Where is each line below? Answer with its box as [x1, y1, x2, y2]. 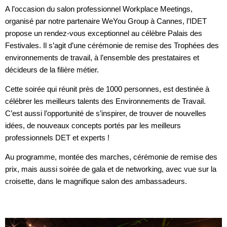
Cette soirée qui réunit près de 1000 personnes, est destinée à [5, 84, 209, 93]
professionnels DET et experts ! [5, 133, 109, 142]
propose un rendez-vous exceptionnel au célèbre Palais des [5, 28, 202, 37]
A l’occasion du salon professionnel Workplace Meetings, [5, 4, 193, 13]
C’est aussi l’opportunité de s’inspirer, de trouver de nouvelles [5, 108, 206, 118]
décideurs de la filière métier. [5, 65, 99, 74]
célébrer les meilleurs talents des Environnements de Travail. [5, 96, 206, 105]
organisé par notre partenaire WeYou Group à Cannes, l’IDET [5, 16, 207, 25]
